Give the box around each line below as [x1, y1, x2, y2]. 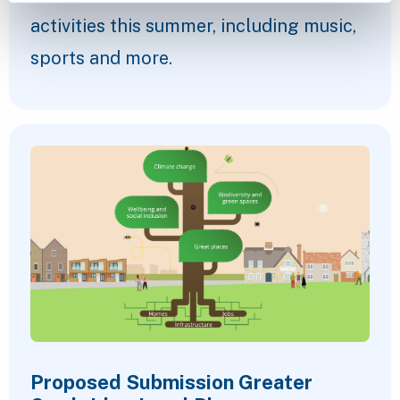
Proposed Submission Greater [30, 370, 312, 394]
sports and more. [30, 46, 172, 69]
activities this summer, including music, [30, 14, 356, 37]
